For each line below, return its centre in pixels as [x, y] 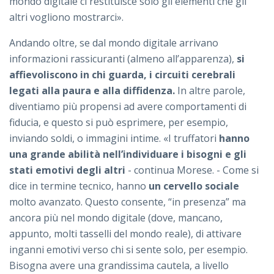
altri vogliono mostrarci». [68, 17]
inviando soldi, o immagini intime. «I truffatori [114, 139]
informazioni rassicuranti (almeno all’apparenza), [123, 59]
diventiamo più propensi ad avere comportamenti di [128, 107]
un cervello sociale [194, 186]
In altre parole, [210, 91]
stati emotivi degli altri [67, 170]
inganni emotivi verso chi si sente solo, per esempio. [128, 250]
